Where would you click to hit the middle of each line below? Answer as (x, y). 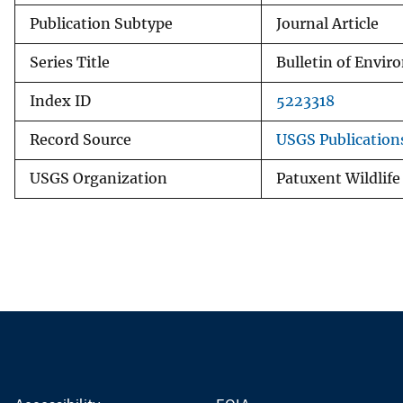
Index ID (60, 101)
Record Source (81, 139)
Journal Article (327, 23)
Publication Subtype (101, 23)
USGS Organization (99, 178)
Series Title (70, 62)
